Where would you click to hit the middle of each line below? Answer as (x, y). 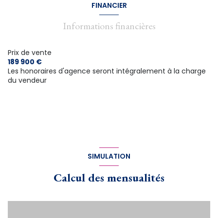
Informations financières (109, 26)
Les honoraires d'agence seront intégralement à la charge (107, 71)
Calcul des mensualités (109, 177)
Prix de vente (30, 52)
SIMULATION (109, 156)
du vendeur (27, 80)
